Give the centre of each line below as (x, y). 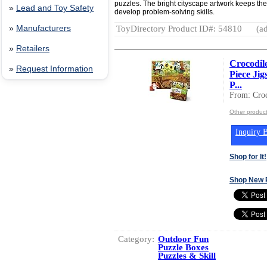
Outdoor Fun (183, 239)
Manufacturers (44, 28)
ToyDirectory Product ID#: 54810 (179, 28)
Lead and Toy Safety (55, 8)
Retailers (33, 49)
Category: (136, 239)
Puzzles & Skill (187, 255)
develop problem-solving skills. (164, 12)
